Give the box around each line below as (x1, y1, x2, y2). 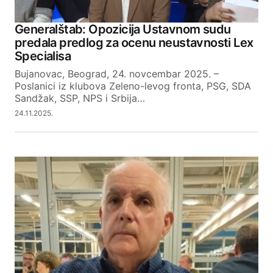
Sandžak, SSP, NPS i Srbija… (15, 91, 145, 104)
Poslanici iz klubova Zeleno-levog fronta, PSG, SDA (15, 79, 251, 92)
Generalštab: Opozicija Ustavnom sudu (15, 21, 231, 37)
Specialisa (15, 48, 71, 63)
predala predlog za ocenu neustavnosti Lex (15, 35, 253, 50)
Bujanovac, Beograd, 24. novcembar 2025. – (15, 67, 219, 80)
